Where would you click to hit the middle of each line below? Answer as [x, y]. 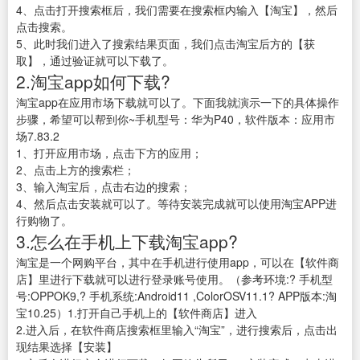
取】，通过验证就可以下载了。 [95, 61]
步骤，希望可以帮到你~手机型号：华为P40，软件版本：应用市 [176, 119]
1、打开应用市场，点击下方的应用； [109, 153]
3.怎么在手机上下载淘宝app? [127, 241]
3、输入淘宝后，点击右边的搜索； [104, 187]
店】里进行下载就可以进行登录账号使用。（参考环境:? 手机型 [174, 279]
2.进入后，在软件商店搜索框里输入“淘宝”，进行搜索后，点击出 [177, 330]
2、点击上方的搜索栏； [76, 170]
